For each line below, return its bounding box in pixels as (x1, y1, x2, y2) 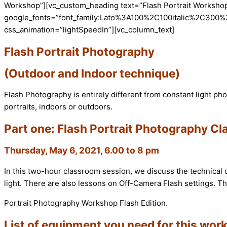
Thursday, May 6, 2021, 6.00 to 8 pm (4, 144, 159, 156)
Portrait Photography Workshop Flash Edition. (4, 198, 168, 208)
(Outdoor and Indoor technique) (4, 66, 180, 80)
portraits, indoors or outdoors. (4, 102, 112, 112)
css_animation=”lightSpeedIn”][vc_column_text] (4, 25, 174, 35)
